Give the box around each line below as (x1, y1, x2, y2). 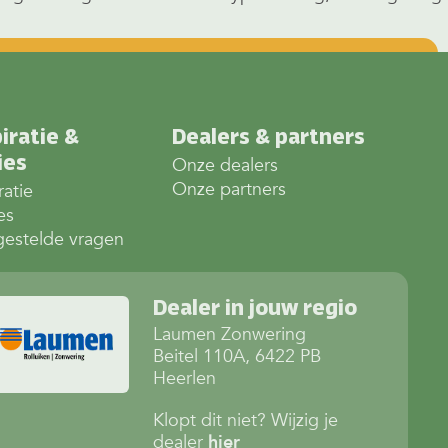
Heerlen (152, 366, 216, 392)
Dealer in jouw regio (152, 295, 357, 321)
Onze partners (171, 177, 286, 203)
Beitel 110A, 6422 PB (152, 344, 321, 370)
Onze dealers (171, 153, 278, 179)
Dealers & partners (171, 124, 365, 150)
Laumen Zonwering (152, 322, 306, 348)
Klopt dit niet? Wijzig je (152, 408, 338, 434)
